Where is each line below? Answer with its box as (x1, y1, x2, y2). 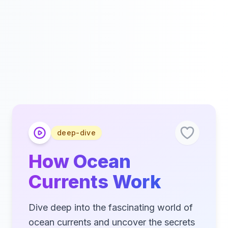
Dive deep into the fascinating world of (28, 202, 193, 213)
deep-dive (57, 128, 96, 137)
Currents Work (28, 170, 161, 193)
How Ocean (28, 150, 131, 173)
